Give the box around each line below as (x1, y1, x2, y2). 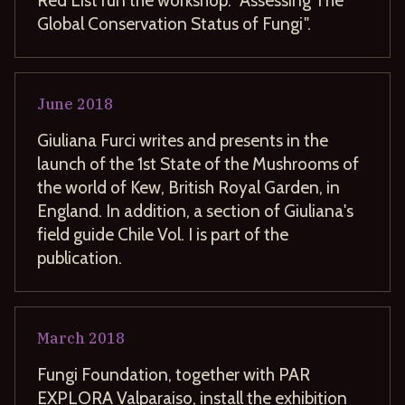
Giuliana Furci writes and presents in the (37, 128, 328, 151)
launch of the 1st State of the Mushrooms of (37, 152, 359, 174)
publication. (37, 246, 122, 268)
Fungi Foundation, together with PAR (37, 363, 310, 385)
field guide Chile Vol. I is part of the (37, 222, 288, 245)
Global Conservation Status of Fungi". (37, 12, 311, 34)
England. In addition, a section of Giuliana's (37, 199, 353, 221)
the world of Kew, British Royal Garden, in (37, 175, 340, 198)
